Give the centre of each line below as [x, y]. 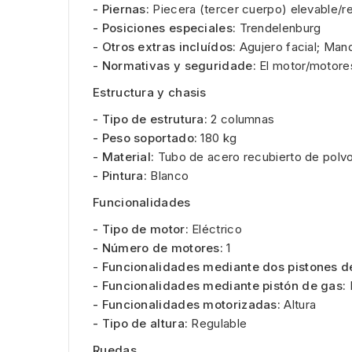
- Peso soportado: [145, 137]
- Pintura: [120, 175]
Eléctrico [215, 229]
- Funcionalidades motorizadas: [187, 304]
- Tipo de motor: [141, 229]
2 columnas [241, 119]
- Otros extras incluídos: [165, 46]
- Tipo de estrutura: [150, 119]
